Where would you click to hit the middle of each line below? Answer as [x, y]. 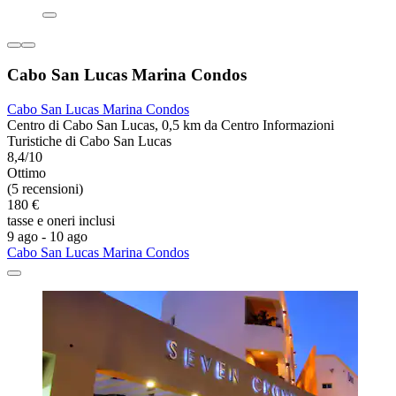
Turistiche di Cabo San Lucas [89, 141]
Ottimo [27, 172]
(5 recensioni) [45, 188]
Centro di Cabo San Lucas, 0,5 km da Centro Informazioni [171, 125]
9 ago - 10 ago [47, 236]
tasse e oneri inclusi [61, 220]
